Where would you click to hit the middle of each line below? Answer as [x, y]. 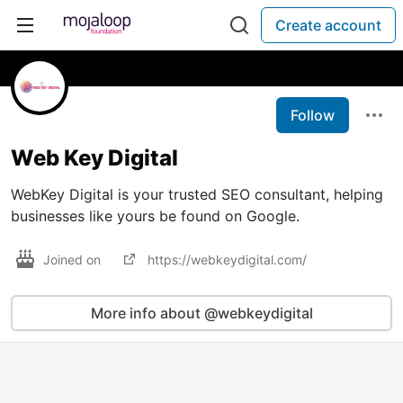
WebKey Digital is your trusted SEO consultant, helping [197, 194]
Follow [313, 115]
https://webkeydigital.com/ [227, 259]
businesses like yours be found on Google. [155, 216]
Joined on [74, 259]
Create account [328, 25]
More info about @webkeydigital [201, 313]
